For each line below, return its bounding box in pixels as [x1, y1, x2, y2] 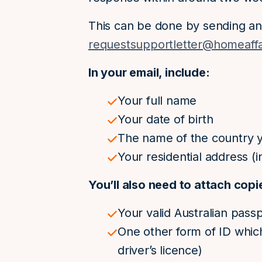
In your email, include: [88, 65, 210, 80]
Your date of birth [118, 112, 213, 126]
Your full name [118, 94, 197, 108]
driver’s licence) [118, 243, 202, 257]
